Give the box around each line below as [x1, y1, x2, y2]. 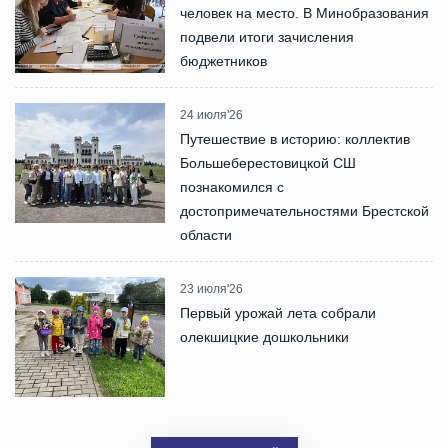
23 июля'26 [180, 281, 243, 296]
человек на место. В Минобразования [180, 4, 429, 21]
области [180, 226, 232, 243]
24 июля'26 [180, 107, 243, 122]
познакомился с [180, 178, 284, 195]
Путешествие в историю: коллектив [180, 130, 410, 147]
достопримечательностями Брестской [180, 202, 429, 219]
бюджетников [180, 52, 267, 69]
